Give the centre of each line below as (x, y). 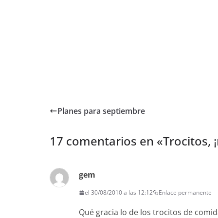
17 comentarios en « (106, 141)
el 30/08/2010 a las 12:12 (119, 192)
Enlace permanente (185, 192)
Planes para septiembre (101, 111)
